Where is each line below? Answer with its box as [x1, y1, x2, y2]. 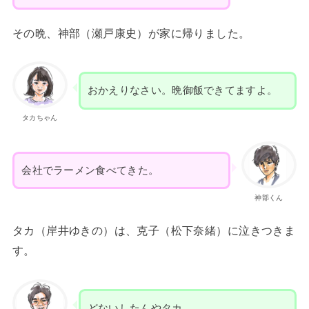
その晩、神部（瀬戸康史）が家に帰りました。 [12, 26, 250, 39]
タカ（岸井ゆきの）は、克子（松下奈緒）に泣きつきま [12, 224, 296, 237]
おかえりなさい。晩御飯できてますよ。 [87, 85, 278, 97]
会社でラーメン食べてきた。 [21, 164, 159, 176]
